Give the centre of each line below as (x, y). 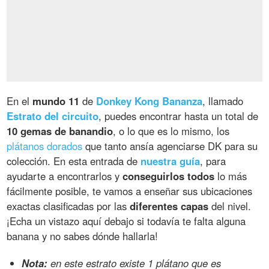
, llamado (223, 101)
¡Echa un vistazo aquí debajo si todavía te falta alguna (126, 221)
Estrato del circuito (53, 116)
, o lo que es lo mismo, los (171, 131)
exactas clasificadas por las (68, 206)
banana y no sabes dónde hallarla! (83, 236)
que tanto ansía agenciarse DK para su (170, 146)
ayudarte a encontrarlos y (65, 176)
